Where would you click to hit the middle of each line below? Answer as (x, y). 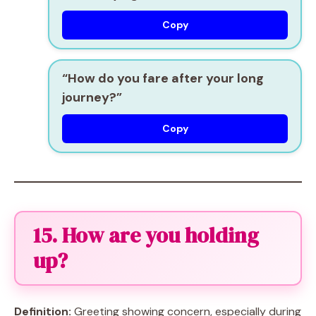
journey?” (92, 97)
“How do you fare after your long (163, 78)
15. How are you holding (146, 235)
